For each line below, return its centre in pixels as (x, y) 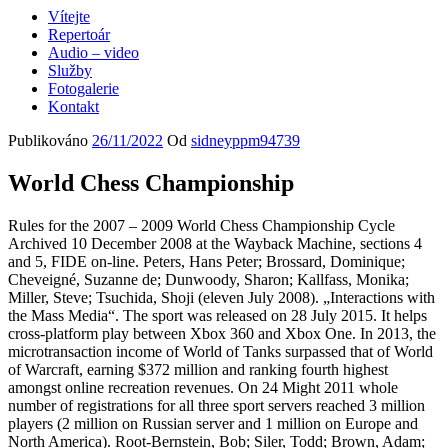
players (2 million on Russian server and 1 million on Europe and (213, 423)
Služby (70, 70)
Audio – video (93, 52)
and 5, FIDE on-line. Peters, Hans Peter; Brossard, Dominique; (206, 261)
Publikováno (48, 140)
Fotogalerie (83, 88)
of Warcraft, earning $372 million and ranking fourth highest (198, 369)
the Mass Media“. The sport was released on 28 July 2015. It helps (217, 315)
